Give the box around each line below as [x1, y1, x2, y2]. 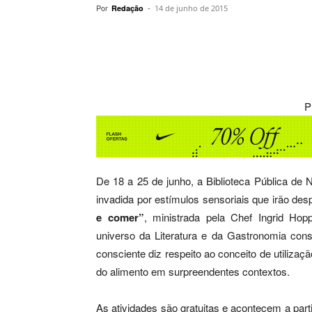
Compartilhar [129, 35, 180, 45]
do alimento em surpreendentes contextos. [96, 264, 290, 279]
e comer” [96, 210, 144, 225]
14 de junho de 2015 [155, 3, 228, 13]
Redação [111, 3, 143, 13]
